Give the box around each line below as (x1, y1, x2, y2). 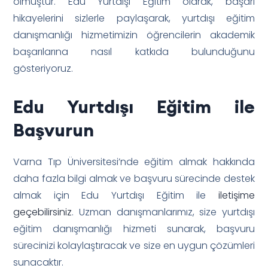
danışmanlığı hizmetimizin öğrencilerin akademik (13, 28, 255, 42)
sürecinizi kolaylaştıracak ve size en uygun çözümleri (13, 238, 255, 252)
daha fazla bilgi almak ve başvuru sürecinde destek (13, 171, 255, 185)
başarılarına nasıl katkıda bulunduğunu (13, 44, 255, 59)
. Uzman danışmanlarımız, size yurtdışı (72, 205, 255, 219)
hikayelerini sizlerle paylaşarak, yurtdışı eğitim (13, 11, 255, 25)
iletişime (218, 188, 255, 202)
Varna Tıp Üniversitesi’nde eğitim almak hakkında (13, 154, 255, 169)
